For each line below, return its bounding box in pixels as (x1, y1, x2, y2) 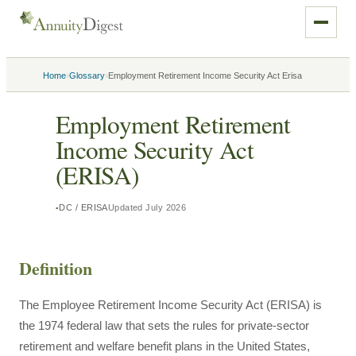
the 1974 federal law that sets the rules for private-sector (19, 319, 309, 332)
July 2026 (145, 203, 187, 212)
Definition (19, 255, 92, 281)
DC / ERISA (59, 203, 108, 212)
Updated (107, 203, 146, 212)
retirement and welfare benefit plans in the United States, (19, 339, 310, 353)
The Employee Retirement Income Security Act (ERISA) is (19, 298, 322, 311)
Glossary (69, 71, 105, 80)
